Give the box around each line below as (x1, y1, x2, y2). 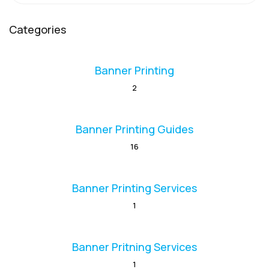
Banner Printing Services (72, 181, 197, 196)
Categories (9, 22, 66, 37)
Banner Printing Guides (76, 122, 193, 137)
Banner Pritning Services (72, 240, 197, 255)
